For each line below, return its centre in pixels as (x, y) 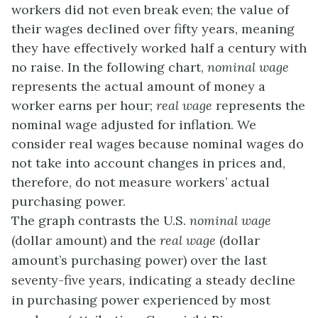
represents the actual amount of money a (138, 87)
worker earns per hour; (84, 106)
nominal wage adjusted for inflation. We (134, 125)
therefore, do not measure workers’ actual (141, 182)
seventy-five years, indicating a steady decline (153, 280)
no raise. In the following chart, (109, 67)
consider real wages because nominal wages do (158, 144)
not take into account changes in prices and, (148, 163)
